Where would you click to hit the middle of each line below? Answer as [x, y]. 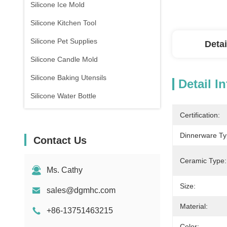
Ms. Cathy [65, 170]
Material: [194, 206]
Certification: [200, 115]
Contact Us [60, 140]
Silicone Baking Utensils [68, 78]
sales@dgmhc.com [81, 190]
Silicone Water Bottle [63, 96]
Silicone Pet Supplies [64, 41]
